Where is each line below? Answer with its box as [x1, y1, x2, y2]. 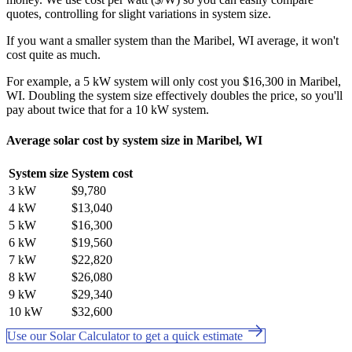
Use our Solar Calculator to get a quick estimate [7, 329, 246, 343]
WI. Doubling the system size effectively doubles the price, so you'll [6, 88, 343, 102]
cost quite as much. [6, 47, 101, 61]
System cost [71, 167, 133, 181]
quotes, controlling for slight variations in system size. [6, 6, 271, 20]
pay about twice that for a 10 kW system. [6, 102, 209, 116]
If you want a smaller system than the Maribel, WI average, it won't [6, 33, 339, 47]
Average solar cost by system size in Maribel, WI [6, 133, 262, 147]
